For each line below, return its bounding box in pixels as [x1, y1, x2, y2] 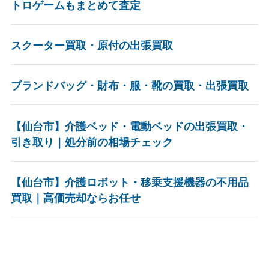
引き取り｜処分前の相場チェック [10, 136, 173, 148]
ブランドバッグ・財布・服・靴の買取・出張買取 [10, 80, 249, 92]
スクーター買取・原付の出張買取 [10, 40, 173, 52]
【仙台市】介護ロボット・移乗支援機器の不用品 [10, 176, 249, 189]
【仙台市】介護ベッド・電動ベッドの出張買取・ [10, 120, 249, 133]
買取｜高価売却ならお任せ [10, 192, 141, 204]
